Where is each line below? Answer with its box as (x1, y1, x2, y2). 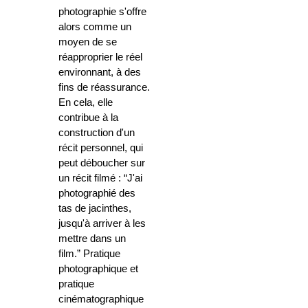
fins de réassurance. (58, 82, 150, 93)
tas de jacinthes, (58, 203, 131, 214)
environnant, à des (58, 67, 141, 78)
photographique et (58, 263, 138, 275)
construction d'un (58, 127, 135, 139)
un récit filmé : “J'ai (58, 173, 142, 184)
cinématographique (58, 294, 144, 305)
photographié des (58, 188, 135, 199)
